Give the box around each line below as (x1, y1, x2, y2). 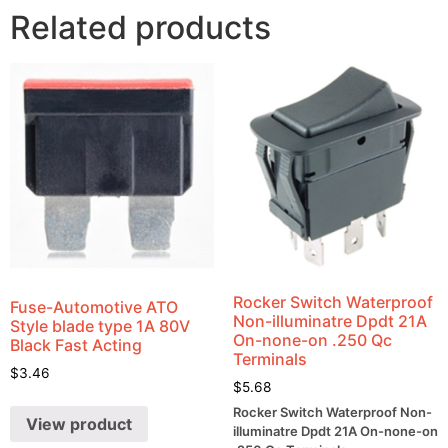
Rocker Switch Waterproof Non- (232, 404, 432, 421)
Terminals (232, 348, 307, 369)
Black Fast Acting (10, 335, 142, 356)
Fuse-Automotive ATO (10, 297, 178, 318)
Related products (10, 8, 271, 48)
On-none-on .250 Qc (232, 329, 392, 350)
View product (26, 413, 132, 434)
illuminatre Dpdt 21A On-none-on (232, 423, 438, 440)
